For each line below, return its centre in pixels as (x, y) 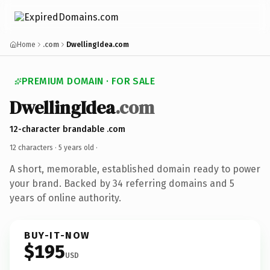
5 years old (76, 147)
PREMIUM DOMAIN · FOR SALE (88, 81)
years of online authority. (65, 198)
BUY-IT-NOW (57, 235)
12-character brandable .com (67, 129)
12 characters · (34, 147)
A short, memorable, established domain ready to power (135, 169)
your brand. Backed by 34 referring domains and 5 (122, 183)
